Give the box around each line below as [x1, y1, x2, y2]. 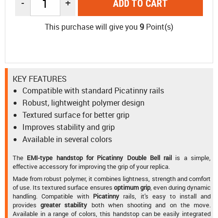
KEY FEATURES [13, 73, 67, 84]
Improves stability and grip [22, 122, 115, 132]
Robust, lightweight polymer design [22, 97, 145, 108]
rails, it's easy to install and [119, 191, 211, 200]
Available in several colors [22, 134, 112, 145]
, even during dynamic [150, 182, 211, 192]
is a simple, [172, 153, 211, 162]
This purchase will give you [45, 21, 140, 32]
